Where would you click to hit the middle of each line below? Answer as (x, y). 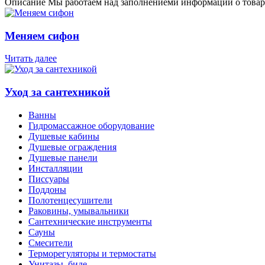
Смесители (51, 243)
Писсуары (49, 179)
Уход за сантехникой (57, 92)
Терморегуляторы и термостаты (92, 253)
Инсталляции (56, 168)
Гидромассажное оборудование (91, 125)
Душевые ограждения (72, 147)
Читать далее (31, 59)
